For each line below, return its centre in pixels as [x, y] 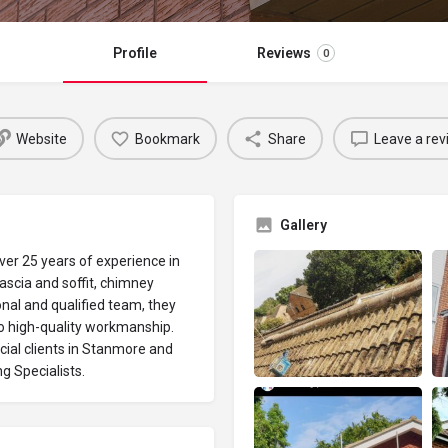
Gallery [303, 225]
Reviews [284, 53]
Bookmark [167, 138]
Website [41, 138]
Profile [135, 53]
